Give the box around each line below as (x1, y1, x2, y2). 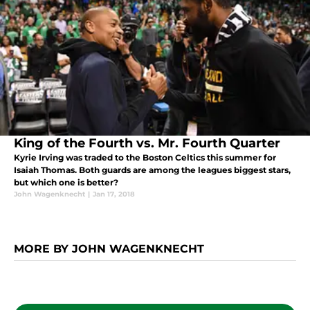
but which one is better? (14, 177, 118, 188)
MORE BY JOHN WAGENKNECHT (14, 242, 204, 256)
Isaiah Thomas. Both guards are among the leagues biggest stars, (14, 165, 291, 176)
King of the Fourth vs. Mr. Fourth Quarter (14, 136, 280, 152)
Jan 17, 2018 (93, 190, 135, 199)
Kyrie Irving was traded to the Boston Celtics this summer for (14, 152, 276, 163)
